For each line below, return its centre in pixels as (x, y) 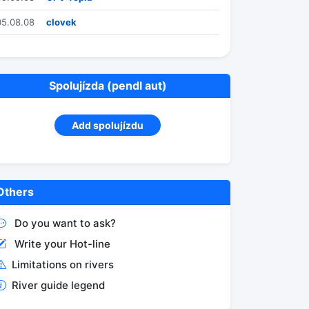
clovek (61, 22)
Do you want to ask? (65, 223)
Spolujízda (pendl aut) (108, 86)
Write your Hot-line (62, 244)
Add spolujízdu (108, 125)
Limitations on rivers (63, 265)
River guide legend (58, 285)
